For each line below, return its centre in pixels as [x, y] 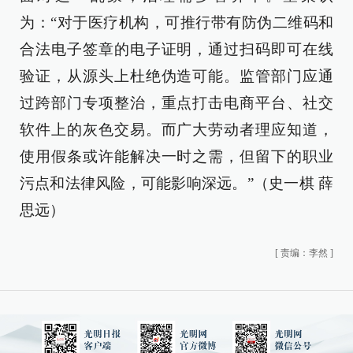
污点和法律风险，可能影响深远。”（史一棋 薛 [176, 183]
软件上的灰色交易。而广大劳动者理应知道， [176, 130]
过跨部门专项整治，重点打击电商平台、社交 [176, 103]
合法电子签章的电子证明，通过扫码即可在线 [176, 49]
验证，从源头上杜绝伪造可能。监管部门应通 [176, 76]
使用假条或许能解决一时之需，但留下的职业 [176, 156]
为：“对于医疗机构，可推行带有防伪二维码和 [176, 22]
